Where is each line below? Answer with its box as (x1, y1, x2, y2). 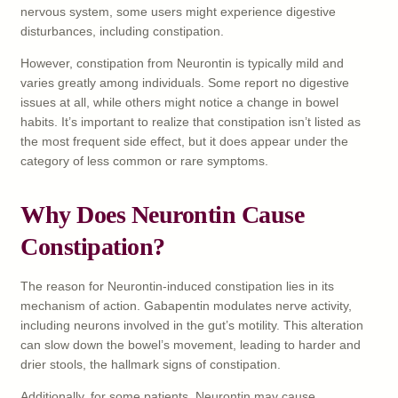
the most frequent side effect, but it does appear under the (20, 133, 348, 148)
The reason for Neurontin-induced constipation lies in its (20, 278, 334, 293)
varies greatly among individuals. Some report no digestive (20, 75, 349, 90)
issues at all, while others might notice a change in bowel (20, 94, 338, 109)
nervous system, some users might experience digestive (20, 4, 336, 19)
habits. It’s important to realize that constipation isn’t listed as (20, 114, 361, 129)
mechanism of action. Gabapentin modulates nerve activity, (20, 298, 352, 313)
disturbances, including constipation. (20, 23, 224, 38)
